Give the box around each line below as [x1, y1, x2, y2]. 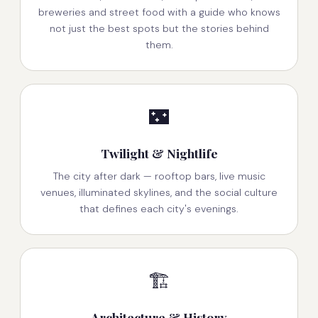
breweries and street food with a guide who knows [38, 6, 280, 19]
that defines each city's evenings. [79, 202, 238, 216]
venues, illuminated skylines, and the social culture [40, 186, 278, 199]
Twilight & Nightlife [100, 145, 218, 162]
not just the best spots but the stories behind [49, 22, 269, 35]
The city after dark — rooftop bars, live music [53, 170, 265, 183]
